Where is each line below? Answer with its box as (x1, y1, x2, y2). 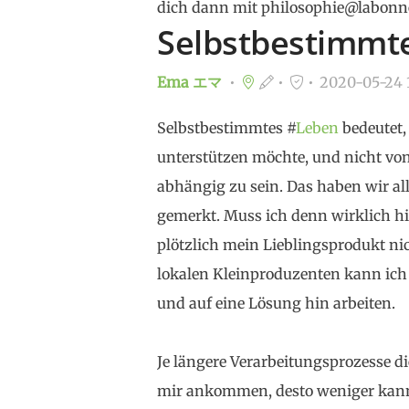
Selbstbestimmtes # (157, 119, 296, 137)
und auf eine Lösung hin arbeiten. (157, 294, 395, 312)
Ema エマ (157, 73, 222, 91)
